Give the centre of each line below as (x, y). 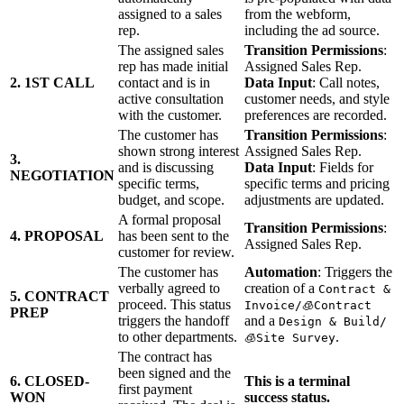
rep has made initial (173, 66)
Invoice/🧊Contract (308, 305)
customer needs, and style (317, 98)
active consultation (171, 98)
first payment (155, 389)
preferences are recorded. (316, 115)
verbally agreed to (169, 288)
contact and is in (164, 82)
